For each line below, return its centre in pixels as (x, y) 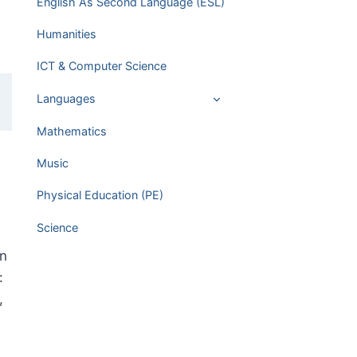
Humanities (66, 34)
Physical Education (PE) (100, 195)
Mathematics (71, 131)
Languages (66, 98)
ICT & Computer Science (101, 66)
